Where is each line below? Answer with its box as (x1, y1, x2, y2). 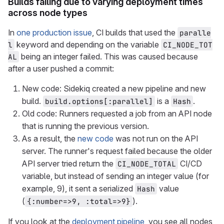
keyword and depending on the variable (14, 39, 161, 49)
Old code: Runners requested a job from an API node (22, 108, 212, 118)
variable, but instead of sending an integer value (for (22, 171, 209, 181)
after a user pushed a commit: (8, 63, 114, 73)
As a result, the (22, 133, 77, 143)
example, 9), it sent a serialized (22, 183, 135, 193)
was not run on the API (113, 133, 198, 143)
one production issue (16, 27, 92, 37)
